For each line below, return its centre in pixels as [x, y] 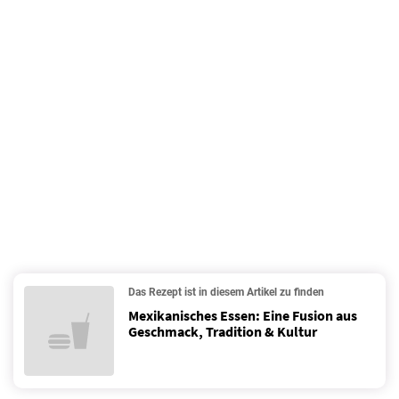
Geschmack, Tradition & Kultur [223, 331]
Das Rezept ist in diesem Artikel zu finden [226, 292]
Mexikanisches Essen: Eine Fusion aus [243, 315]
